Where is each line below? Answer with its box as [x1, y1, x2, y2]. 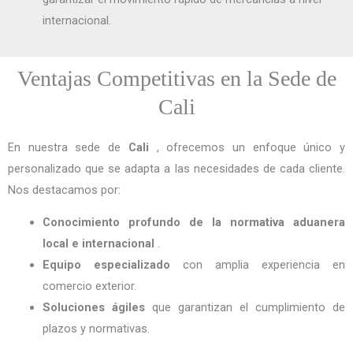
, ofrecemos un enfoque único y [148, 139, 346, 154]
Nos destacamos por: [8, 182, 121, 197]
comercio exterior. [42, 279, 136, 294]
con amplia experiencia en [169, 258, 345, 273]
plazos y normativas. [42, 321, 150, 336]
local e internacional [42, 236, 154, 251]
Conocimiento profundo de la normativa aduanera [42, 215, 345, 230]
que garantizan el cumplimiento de [144, 300, 346, 315]
